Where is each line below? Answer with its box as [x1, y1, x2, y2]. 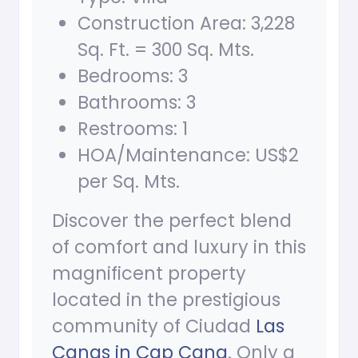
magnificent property [52, 261, 246, 287]
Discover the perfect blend [52, 208, 292, 234]
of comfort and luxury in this [52, 234, 306, 261]
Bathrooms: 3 [78, 89, 196, 116]
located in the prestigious [52, 287, 280, 313]
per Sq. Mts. [78, 169, 180, 195]
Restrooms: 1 [78, 116, 188, 142]
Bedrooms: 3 [78, 63, 188, 89]
